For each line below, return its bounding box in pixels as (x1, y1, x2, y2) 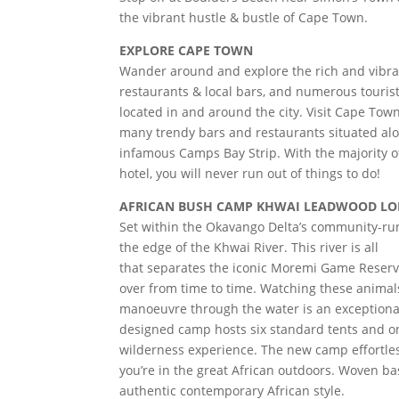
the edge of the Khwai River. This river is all (119, 239, 379, 256)
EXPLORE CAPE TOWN (119, 42, 254, 59)
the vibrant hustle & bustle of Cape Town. (119, 9, 369, 26)
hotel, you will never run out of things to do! (119, 165, 381, 182)
